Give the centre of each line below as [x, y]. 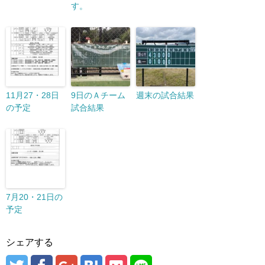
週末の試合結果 [165, 95]
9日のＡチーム [98, 95]
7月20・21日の [34, 197]
